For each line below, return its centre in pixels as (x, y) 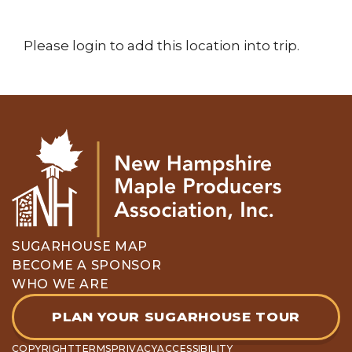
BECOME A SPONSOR (87, 265)
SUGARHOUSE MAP (80, 246)
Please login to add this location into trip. (161, 45)
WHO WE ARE (60, 284)
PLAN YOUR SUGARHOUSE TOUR (176, 316)
